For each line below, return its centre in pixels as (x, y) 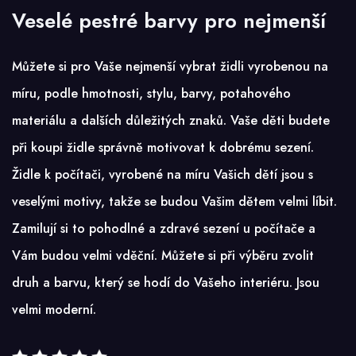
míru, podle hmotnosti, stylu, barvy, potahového (151, 93)
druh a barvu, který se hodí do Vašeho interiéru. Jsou (166, 282)
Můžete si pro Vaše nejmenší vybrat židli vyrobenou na (170, 66)
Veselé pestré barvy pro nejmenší (169, 20)
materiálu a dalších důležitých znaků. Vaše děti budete (171, 120)
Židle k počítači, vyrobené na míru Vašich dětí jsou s (163, 174)
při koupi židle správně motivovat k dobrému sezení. (163, 147)
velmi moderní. (54, 309)
